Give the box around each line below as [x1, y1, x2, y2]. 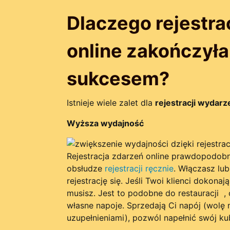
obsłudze [66, 163, 105, 174]
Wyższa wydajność [66, 118, 144, 128]
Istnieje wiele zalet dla [66, 98, 155, 108]
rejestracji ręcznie [104, 163, 174, 174]
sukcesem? [66, 67, 169, 90]
